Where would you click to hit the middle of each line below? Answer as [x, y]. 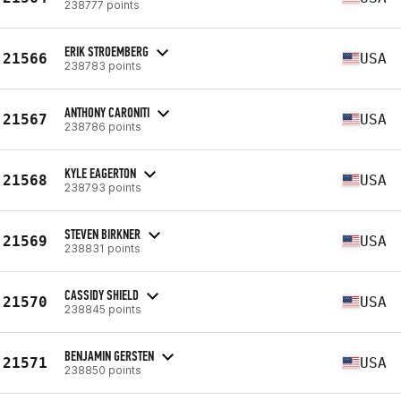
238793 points [103, 187]
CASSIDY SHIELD [102, 294]
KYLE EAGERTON [100, 173]
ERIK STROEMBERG [107, 51]
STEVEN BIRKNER [102, 234]
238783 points [103, 65]
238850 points [103, 370]
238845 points [103, 309]
